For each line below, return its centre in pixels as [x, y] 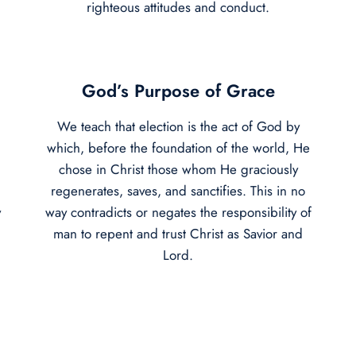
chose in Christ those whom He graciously [178, 169]
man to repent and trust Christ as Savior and [178, 233]
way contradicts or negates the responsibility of [178, 212]
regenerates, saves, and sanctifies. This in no [178, 190]
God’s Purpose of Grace [178, 90]
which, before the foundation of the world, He [178, 147]
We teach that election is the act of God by [178, 126]
